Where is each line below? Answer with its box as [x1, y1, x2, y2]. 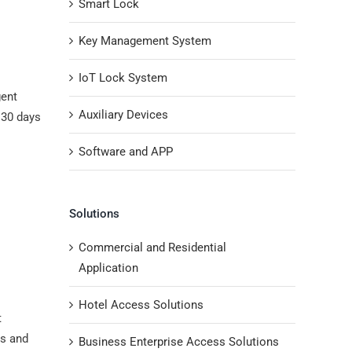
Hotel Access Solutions [79, 297, 203, 312]
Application [79, 260, 138, 275]
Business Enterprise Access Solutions [79, 334, 279, 349]
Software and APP [79, 144, 173, 159]
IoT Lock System [79, 70, 167, 85]
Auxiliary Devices [79, 107, 168, 122]
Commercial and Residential [79, 240, 226, 255]
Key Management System [79, 33, 211, 48]
